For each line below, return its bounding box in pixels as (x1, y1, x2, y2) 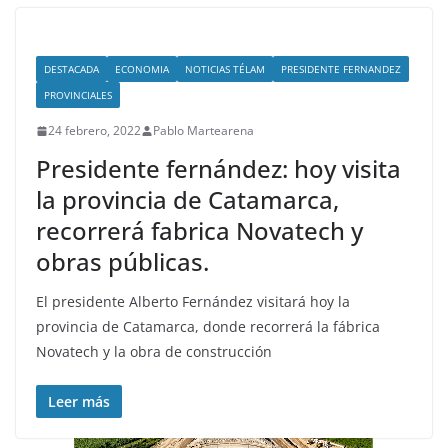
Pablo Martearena (153, 122, 254, 140)
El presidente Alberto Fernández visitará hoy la (36, 292, 350, 312)
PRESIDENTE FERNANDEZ (281, 62, 401, 77)
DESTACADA (44, 62, 99, 77)
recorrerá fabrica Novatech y (36, 214, 363, 248)
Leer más (48, 392, 110, 412)
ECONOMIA (115, 62, 169, 77)
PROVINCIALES (44, 88, 112, 103)
